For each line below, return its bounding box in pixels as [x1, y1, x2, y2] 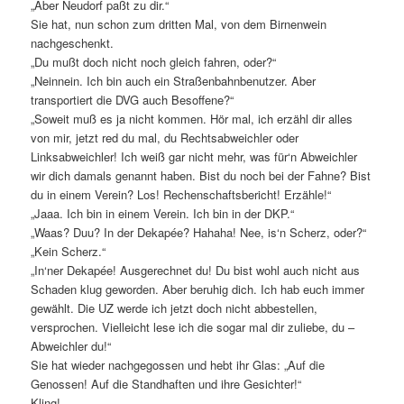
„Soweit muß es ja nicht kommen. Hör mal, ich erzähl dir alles [31, 109, 353, 127]
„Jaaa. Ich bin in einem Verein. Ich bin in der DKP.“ [31, 204, 295, 222]
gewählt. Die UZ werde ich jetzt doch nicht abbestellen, [31, 298, 318, 317]
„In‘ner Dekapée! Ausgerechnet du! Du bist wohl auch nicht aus [31, 261, 361, 279]
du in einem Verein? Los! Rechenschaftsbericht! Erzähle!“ [31, 185, 332, 203]
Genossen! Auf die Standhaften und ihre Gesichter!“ [31, 374, 302, 392]
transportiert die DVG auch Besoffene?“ [31, 90, 234, 108]
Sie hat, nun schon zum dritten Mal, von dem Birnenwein [31, 14, 327, 32]
